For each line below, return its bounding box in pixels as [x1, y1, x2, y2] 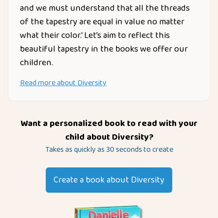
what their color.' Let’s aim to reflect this [20, 29, 170, 42]
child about [65, 130, 112, 144]
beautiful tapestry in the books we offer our [20, 42, 188, 56]
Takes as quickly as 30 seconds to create [45, 144, 173, 156]
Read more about [20, 77, 77, 89]
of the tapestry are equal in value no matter [20, 15, 184, 29]
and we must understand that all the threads [20, 1, 190, 15]
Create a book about [54, 173, 131, 187]
